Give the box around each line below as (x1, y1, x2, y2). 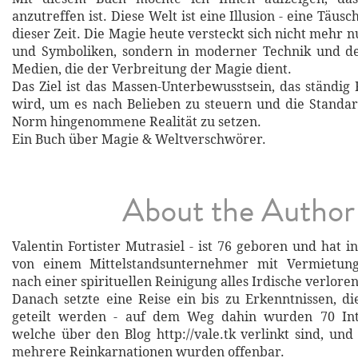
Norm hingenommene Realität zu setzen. (12, 113, 261, 130)
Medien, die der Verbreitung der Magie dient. (12, 60, 292, 78)
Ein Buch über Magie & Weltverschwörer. (12, 130, 266, 148)
